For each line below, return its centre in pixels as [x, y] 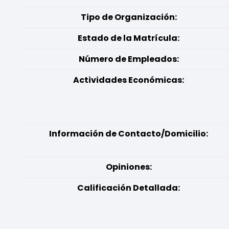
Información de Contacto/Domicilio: [129, 134]
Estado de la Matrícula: [129, 38]
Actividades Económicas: [129, 80]
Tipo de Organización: [129, 17]
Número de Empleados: [129, 59]
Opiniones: [129, 167]
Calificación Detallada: [129, 188]
